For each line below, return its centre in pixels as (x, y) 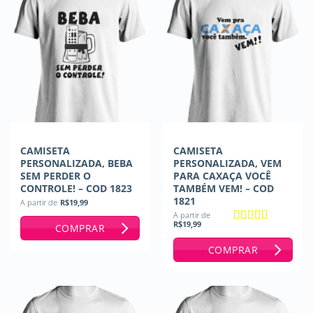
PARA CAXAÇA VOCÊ (222, 175)
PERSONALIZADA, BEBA (76, 163)
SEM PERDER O (55, 175)
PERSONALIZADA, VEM (227, 163)
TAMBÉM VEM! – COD (223, 188)
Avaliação (256, 231)
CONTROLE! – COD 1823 (76, 188)
